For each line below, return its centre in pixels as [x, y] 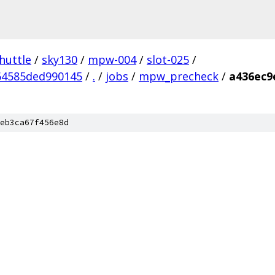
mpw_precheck [179, 76]
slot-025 [168, 60]
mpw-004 [112, 60]
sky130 [60, 60]
